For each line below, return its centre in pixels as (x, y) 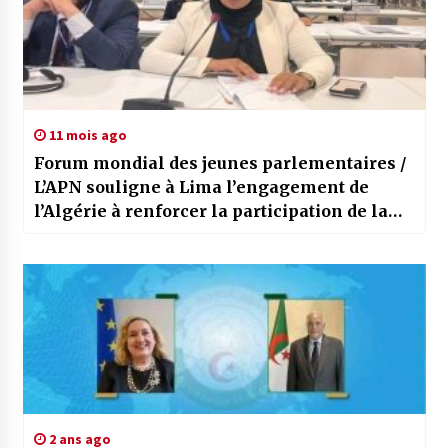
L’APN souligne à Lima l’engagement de (201, 187)
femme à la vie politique (137, 235)
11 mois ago (86, 135)
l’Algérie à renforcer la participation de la (210, 211)
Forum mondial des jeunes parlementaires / (220, 163)
